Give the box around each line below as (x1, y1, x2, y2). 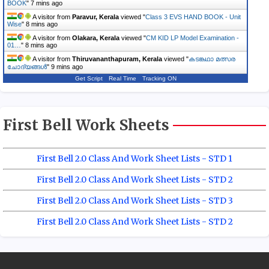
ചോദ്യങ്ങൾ (7, 62, 47, 70)
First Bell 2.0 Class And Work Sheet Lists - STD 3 (36, 195, 233, 206)
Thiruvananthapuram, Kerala (72, 55, 162, 62)
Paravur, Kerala (72, 13, 119, 20)
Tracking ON (142, 74, 177, 82)
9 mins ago (51, 62, 83, 70)
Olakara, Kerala (72, 34, 119, 41)
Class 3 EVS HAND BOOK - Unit (145, 13, 241, 20)
